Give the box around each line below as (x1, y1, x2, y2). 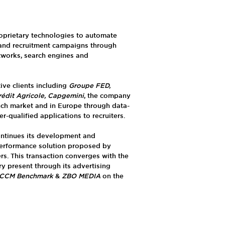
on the (100, 174, 124, 179)
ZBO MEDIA (61, 174, 100, 179)
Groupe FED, (68, 83, 110, 89)
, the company (83, 93, 131, 99)
